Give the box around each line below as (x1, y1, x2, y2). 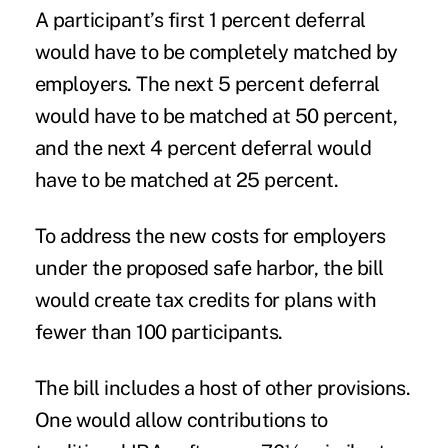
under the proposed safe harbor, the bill (34, 256, 384, 281)
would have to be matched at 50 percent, (34, 104, 398, 129)
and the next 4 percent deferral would (34, 136, 372, 161)
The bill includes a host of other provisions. (34, 376, 411, 401)
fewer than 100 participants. (34, 320, 283, 345)
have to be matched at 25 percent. (34, 168, 339, 193)
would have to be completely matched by (34, 40, 398, 65)
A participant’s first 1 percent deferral (34, 8, 366, 33)
